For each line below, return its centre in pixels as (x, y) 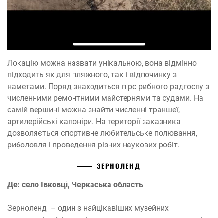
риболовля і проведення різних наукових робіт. (93, 145)
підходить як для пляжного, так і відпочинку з (92, 74)
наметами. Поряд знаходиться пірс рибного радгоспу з (108, 86)
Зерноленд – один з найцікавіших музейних (88, 208)
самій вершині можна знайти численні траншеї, (93, 109)
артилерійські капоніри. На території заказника (94, 121)
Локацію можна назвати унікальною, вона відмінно (102, 63)
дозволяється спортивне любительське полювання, (102, 133)
